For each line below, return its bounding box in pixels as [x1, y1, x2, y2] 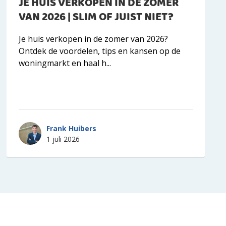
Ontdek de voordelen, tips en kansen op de [18, 45, 181, 57]
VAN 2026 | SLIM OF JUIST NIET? [18, 9, 174, 27]
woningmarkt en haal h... [18, 58, 111, 69]
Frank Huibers [46, 123, 96, 133]
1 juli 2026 [46, 134, 80, 144]
